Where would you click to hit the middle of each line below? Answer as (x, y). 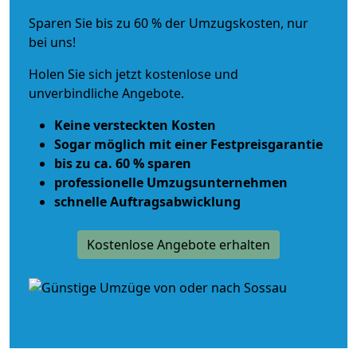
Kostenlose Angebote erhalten (178, 244)
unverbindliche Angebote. (106, 93)
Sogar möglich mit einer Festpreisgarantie (188, 144)
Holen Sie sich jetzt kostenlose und (133, 74)
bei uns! (52, 42)
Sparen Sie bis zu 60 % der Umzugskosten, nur (169, 23)
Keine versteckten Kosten (135, 125)
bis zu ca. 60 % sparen (123, 163)
